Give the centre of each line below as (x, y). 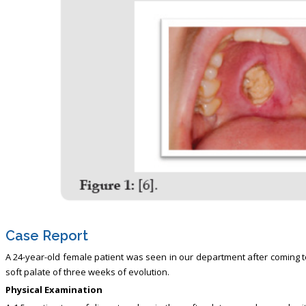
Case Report (46, 235)
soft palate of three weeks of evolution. (87, 272)
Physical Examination (54, 289)
